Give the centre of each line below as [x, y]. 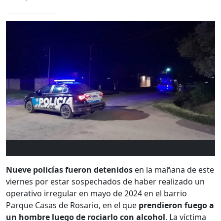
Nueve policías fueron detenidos [70, 170]
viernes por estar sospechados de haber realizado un [105, 182]
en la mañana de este [174, 170]
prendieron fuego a [176, 205]
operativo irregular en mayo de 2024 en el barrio [96, 194]
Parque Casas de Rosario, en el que [72, 205]
